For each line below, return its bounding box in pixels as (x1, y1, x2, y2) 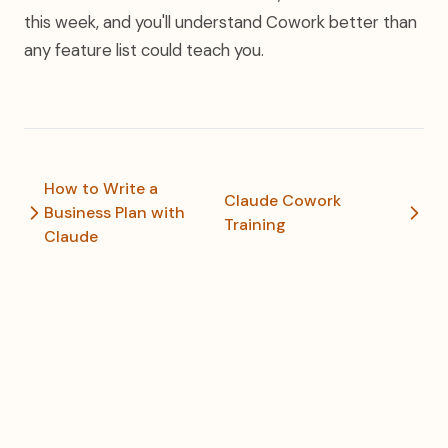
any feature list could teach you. (24, 39, 264, 61)
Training (224, 214, 286, 235)
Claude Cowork (224, 190, 341, 211)
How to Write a (44, 178, 158, 199)
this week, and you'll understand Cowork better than (24, 11, 417, 33)
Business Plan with (44, 202, 185, 223)
